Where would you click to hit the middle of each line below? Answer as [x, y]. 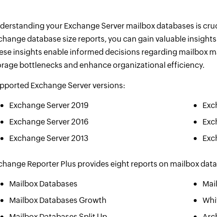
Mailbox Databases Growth [58, 200]
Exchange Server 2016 [49, 122]
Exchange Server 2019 [49, 105]
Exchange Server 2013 [49, 138]
